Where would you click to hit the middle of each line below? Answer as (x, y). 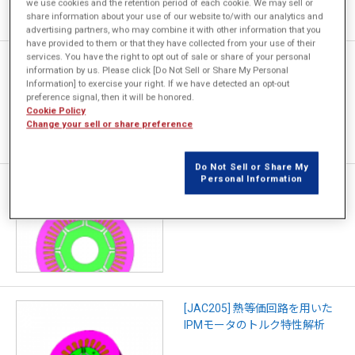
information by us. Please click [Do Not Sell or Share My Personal (158, 70)
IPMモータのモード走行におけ (260, 79)
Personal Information (252, 179)
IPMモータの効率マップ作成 (254, 202)
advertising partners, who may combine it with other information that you (174, 30)
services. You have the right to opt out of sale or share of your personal (169, 57)
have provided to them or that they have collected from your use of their (171, 43)
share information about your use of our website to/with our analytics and (175, 16)
